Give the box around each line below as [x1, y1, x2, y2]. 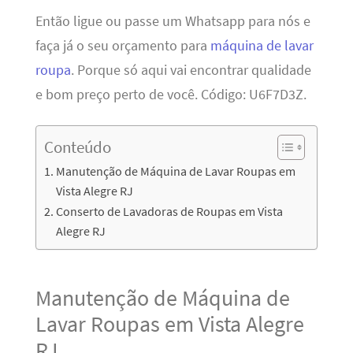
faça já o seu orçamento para [35, 37, 210, 55]
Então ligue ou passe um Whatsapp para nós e [35, 13, 310, 31]
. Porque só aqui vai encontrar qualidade [70, 61, 311, 80]
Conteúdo [43, 136, 111, 158]
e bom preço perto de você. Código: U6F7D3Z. [35, 86, 307, 104]
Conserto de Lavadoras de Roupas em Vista [55, 203, 283, 219]
